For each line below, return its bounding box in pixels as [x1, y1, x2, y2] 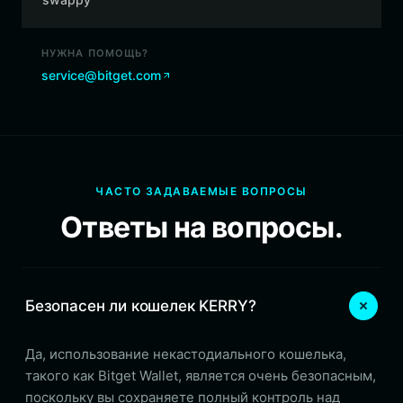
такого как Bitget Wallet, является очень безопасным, [25, 367, 376, 384]
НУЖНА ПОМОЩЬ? [41, 47, 149, 59]
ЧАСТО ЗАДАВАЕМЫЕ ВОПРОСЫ [95, 184, 308, 198]
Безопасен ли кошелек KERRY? [25, 296, 256, 315]
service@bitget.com [41, 67, 161, 83]
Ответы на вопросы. [60, 210, 343, 245]
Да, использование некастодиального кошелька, [25, 345, 346, 363]
